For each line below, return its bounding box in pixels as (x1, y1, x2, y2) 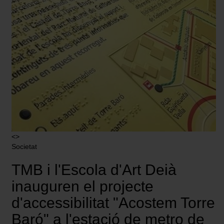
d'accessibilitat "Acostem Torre (11, 194, 215, 211)
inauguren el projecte (11, 178, 153, 195)
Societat (11, 142, 37, 151)
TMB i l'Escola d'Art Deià (11, 161, 176, 178)
